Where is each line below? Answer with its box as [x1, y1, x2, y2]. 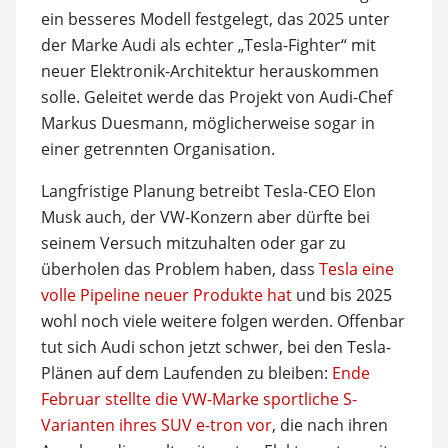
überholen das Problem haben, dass [40, 257, 319, 280]
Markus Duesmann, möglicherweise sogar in [40, 111, 375, 134]
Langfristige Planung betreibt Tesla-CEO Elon [40, 179, 376, 202]
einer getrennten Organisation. [40, 137, 275, 160]
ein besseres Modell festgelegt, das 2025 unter [40, 7, 390, 30]
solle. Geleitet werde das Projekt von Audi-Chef [40, 85, 392, 108]
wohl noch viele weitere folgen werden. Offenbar [40, 309, 405, 332]
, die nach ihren [271, 413, 388, 436]
